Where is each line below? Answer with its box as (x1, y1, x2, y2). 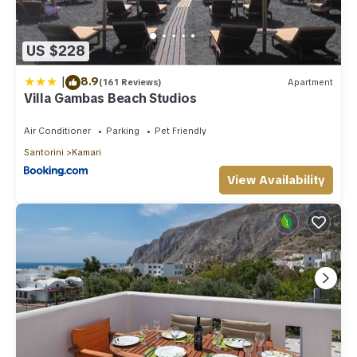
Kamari (72, 146, 101, 158)
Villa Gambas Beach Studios (24, 89, 197, 107)
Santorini (24, 146, 64, 158)
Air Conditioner (24, 124, 91, 136)
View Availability (227, 172, 325, 189)
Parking (106, 124, 139, 136)
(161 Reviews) (99, 76, 162, 88)
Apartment (288, 76, 333, 88)
